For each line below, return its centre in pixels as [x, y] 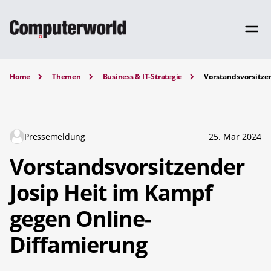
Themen [67, 77]
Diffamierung [79, 244]
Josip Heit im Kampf [111, 192]
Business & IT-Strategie [142, 77]
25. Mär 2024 [235, 136]
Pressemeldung [55, 136]
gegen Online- [81, 218]
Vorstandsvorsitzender [127, 166]
